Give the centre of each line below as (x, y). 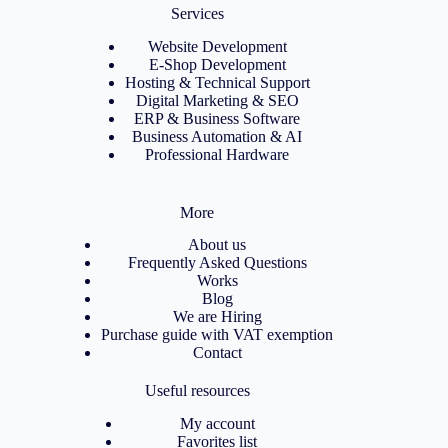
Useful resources (197, 391)
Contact (217, 353)
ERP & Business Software (217, 118)
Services (197, 13)
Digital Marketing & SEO (217, 100)
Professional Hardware (217, 154)
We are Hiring (217, 317)
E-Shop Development (217, 64)
